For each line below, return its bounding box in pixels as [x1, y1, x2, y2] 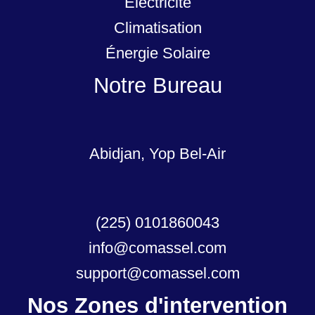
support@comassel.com [75, 264, 240, 282]
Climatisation [113, 19, 202, 37]
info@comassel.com [89, 238, 226, 257]
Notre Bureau [93, 73, 222, 98]
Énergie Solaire [105, 44, 210, 63]
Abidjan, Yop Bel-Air [89, 145, 226, 163]
